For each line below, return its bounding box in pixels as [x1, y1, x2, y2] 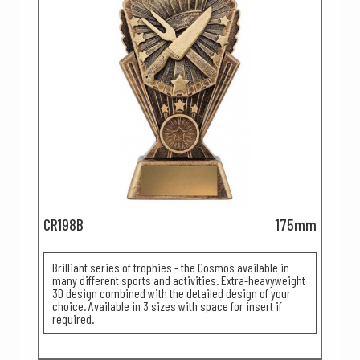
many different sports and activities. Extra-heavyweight [52, 272, 305, 288]
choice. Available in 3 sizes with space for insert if [52, 298, 282, 313]
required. [52, 311, 94, 326]
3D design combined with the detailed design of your [52, 285, 291, 301]
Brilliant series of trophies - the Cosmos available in [52, 260, 289, 275]
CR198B [43, 215, 84, 234]
